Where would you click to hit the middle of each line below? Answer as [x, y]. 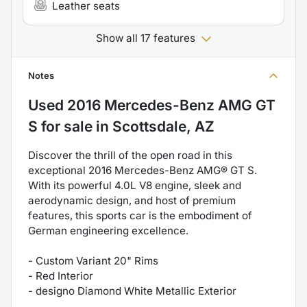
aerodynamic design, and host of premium [132, 200]
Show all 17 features [145, 38]
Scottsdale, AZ [163, 126]
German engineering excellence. [108, 230]
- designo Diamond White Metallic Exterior [132, 291]
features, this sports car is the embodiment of [140, 215]
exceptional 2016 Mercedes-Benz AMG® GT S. [143, 170]
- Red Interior [61, 275]
